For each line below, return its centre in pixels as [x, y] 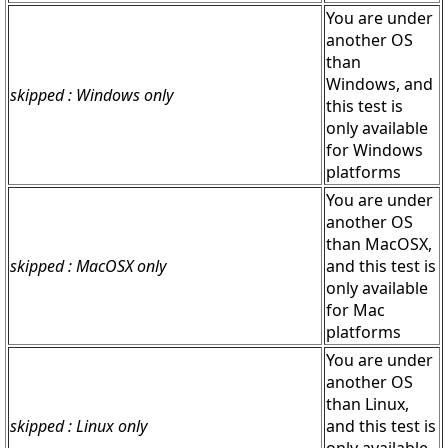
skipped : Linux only [78, 426]
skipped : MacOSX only [88, 266]
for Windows [374, 150]
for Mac [355, 310]
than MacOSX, [379, 244]
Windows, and [379, 84]
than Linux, [367, 404]
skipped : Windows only [91, 95]
